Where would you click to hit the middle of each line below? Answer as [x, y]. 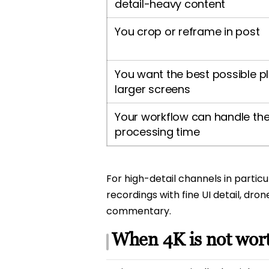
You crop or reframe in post [187, 32]
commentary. [139, 211]
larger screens [153, 89]
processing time [157, 132]
